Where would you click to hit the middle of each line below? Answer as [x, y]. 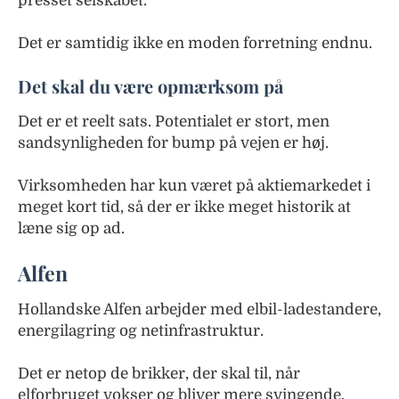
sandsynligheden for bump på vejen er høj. [173, 142]
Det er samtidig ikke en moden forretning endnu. [195, 43]
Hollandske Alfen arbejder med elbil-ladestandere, [199, 309]
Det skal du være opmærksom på [151, 85]
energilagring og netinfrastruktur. [141, 330]
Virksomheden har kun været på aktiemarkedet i [194, 185]
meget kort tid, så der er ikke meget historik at [184, 207]
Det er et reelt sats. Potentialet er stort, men [174, 121]
